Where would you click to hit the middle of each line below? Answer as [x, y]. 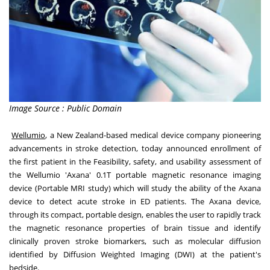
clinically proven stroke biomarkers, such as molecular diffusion [135, 241]
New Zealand [80, 135]
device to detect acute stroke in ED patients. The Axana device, [135, 202]
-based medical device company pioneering [182, 135]
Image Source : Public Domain [65, 108]
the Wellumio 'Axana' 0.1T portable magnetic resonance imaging [135, 175]
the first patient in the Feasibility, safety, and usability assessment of [135, 162]
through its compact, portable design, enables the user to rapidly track [135, 215]
